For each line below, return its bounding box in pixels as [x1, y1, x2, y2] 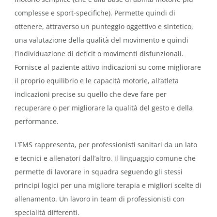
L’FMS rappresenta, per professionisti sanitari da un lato [15, 139, 197, 149]
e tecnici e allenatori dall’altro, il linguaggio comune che [15, 153, 196, 163]
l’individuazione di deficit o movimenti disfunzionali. [15, 48, 184, 58]
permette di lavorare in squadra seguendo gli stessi [15, 167, 183, 176]
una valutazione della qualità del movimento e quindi [15, 35, 188, 45]
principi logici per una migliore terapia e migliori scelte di [15, 180, 201, 190]
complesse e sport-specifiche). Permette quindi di [15, 8, 175, 17]
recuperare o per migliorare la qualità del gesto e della [15, 103, 193, 112]
